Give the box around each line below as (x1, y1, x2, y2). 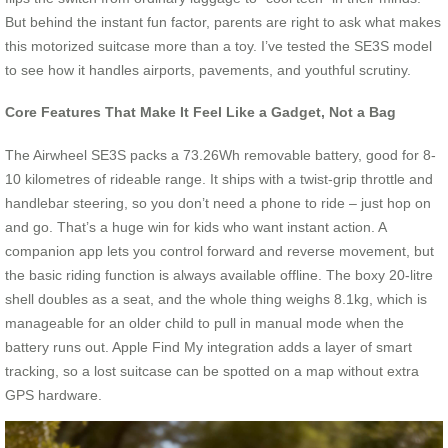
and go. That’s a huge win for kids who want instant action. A (5, 218, 386, 235)
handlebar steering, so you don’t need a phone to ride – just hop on (5, 194, 431, 211)
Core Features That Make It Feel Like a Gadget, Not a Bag (5, 104, 396, 121)
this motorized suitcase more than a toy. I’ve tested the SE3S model (5, 37, 432, 54)
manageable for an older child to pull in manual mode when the (5, 314, 404, 331)
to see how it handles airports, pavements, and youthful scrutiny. (5, 61, 411, 78)
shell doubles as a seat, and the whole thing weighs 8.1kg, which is (5, 290, 427, 307)
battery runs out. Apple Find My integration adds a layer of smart (5, 338, 412, 355)
